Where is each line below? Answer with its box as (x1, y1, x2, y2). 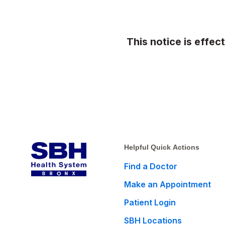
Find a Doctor (124, 161, 177, 171)
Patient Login (124, 197, 176, 207)
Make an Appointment (124, 179, 211, 189)
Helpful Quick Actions (124, 143, 199, 151)
